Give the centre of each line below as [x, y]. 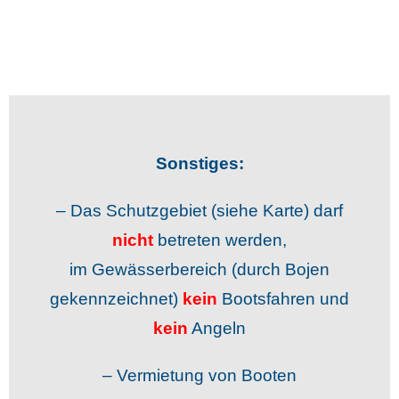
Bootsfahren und [283, 299]
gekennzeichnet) [116, 299]
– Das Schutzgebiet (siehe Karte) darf [199, 211]
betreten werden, [220, 240]
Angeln [217, 329]
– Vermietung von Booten [199, 376]
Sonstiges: [199, 164]
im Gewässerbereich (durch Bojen [199, 270]
